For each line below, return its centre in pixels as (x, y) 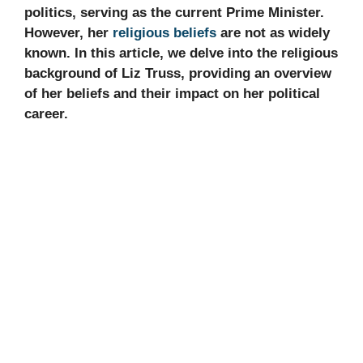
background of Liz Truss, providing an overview (178, 73)
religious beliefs (164, 32)
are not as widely (273, 32)
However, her (68, 32)
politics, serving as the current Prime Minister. (174, 12)
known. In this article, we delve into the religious (181, 53)
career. (46, 113)
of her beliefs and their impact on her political (172, 93)
